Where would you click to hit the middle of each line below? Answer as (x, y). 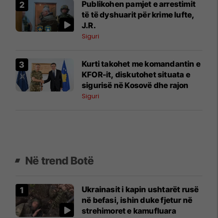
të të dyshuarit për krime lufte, (138, 15)
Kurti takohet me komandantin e (141, 64)
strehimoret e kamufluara (129, 211)
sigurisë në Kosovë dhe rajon (135, 85)
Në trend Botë (60, 161)
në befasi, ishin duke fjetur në (137, 200)
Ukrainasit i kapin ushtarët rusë (140, 190)
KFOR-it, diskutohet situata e (136, 75)
